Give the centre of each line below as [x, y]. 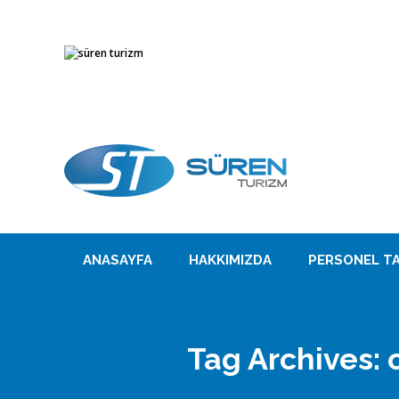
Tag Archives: [287, 359]
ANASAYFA [117, 260]
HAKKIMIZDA [230, 260]
